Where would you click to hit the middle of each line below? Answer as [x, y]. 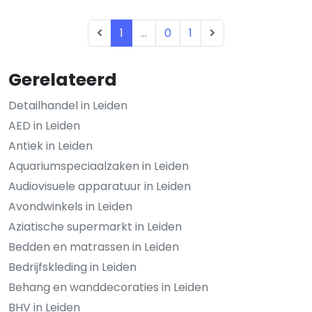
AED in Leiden [44, 126]
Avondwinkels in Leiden [70, 206]
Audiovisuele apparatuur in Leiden [100, 186]
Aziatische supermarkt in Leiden [95, 227]
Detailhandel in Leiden [68, 106]
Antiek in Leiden [50, 146]
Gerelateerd [63, 80]
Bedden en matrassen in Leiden [94, 247]
